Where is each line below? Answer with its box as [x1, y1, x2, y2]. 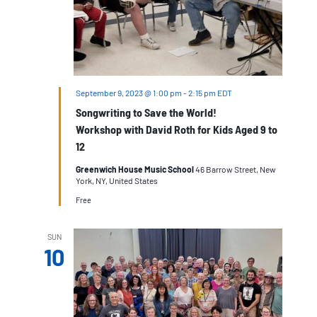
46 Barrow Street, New [195, 163, 276, 174]
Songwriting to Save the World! [75, 105, 217, 119]
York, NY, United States [75, 175, 158, 185]
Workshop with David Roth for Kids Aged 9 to [75, 122, 277, 136]
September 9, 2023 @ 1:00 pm [75, 87, 182, 98]
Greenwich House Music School [75, 163, 195, 174]
